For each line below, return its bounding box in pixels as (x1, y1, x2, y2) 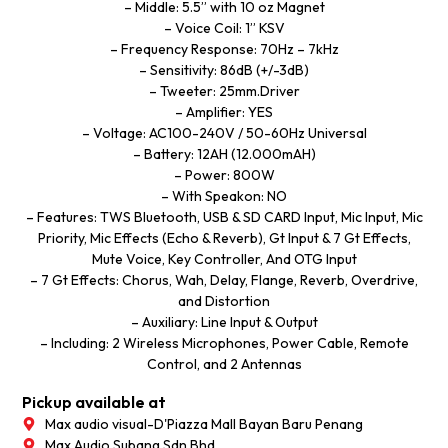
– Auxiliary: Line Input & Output (130, 313, 318, 332)
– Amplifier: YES (175, 103, 273, 122)
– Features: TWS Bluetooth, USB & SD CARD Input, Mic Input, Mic (25, 208, 423, 227)
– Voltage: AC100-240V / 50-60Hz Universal (81, 124, 367, 143)
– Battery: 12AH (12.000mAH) (132, 145, 316, 164)
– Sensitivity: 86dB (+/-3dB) (139, 61, 309, 80)
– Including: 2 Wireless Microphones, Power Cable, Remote (39, 334, 409, 353)
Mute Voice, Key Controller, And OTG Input (91, 250, 357, 269)
